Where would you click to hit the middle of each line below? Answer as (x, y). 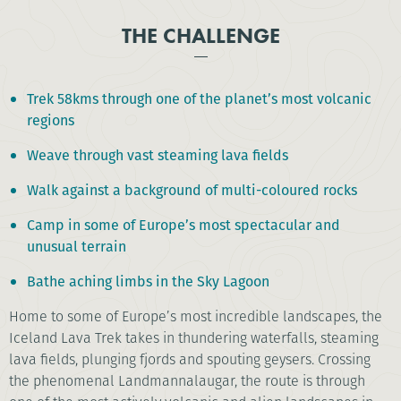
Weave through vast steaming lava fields (158, 156)
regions (51, 121)
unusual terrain (77, 247)
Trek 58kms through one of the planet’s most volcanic (199, 99)
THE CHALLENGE (200, 35)
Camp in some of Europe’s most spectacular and (183, 226)
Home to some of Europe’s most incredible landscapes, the (196, 317)
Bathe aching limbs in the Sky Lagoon (148, 282)
